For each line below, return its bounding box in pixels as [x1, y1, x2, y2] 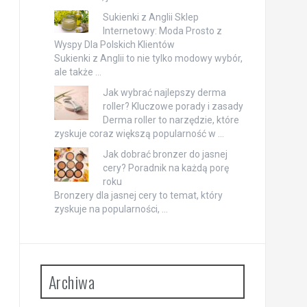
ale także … [53, 66, 101, 78]
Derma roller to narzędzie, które [102, 114, 239, 126]
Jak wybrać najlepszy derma [102, 87, 226, 99]
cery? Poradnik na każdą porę [102, 162, 229, 174]
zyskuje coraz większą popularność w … [53, 128, 224, 140]
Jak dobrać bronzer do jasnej [102, 149, 228, 160]
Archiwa [48, 269, 95, 295]
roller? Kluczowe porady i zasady [102, 101, 243, 112]
